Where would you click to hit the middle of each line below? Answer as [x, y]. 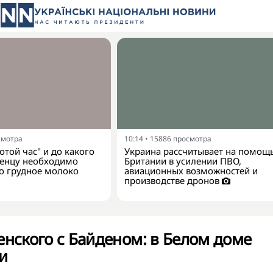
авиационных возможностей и [191, 171]
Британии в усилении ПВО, [183, 161]
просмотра [192, 139]
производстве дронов [172, 180]
